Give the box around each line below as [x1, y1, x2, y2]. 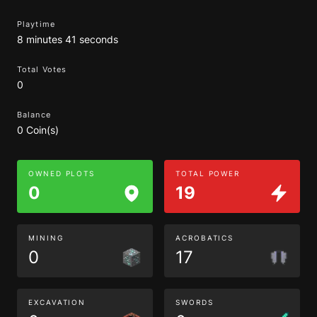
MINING [28, 234, 64, 242]
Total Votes [17, 64, 67, 74]
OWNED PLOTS [28, 169, 96, 178]
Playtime [17, 19, 55, 29]
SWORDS [175, 298, 214, 306]
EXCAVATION [28, 298, 86, 306]
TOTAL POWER [175, 169, 241, 178]
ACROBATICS [175, 234, 234, 242]
